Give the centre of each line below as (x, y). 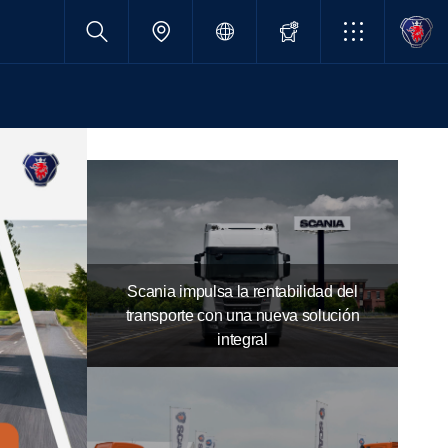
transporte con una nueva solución (242, 315)
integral (242, 339)
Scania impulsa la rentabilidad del (242, 291)
